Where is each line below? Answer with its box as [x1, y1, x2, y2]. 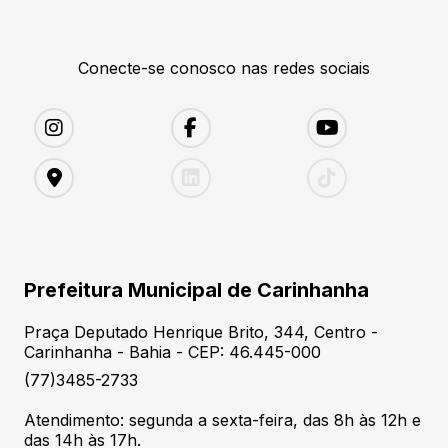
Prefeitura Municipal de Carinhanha [24, 278, 369, 302]
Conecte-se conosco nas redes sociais [78, 58, 370, 78]
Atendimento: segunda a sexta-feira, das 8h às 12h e [24, 410, 421, 430]
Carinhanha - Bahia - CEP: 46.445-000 [24, 342, 321, 362]
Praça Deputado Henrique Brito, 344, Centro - [24, 322, 378, 342]
